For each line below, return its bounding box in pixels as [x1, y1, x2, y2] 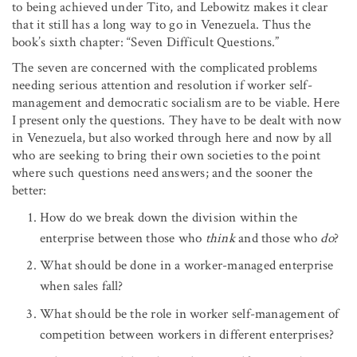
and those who [234, 229, 321, 247]
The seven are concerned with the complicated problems [12, 58, 318, 76]
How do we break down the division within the [40, 208, 298, 226]
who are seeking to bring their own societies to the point [12, 146, 321, 164]
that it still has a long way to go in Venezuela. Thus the [12, 15, 312, 33]
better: [12, 181, 47, 199]
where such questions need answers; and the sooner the [12, 163, 313, 182]
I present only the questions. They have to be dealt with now [12, 111, 341, 129]
